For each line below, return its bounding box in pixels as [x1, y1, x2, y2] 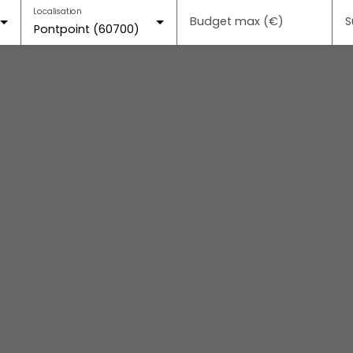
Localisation [33, 6, 82, 17]
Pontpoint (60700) [34, 21, 139, 37]
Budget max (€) [189, 13, 284, 29]
